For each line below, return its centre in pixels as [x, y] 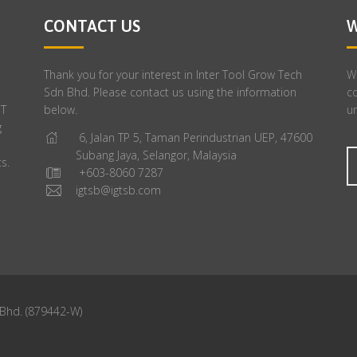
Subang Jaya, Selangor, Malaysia [156, 155]
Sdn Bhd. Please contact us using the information [170, 92]
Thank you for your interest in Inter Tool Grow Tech [173, 75]
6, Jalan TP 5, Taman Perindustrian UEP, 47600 [194, 137]
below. [61, 110]
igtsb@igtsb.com [118, 190]
